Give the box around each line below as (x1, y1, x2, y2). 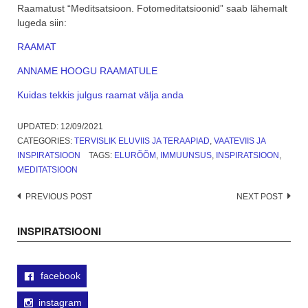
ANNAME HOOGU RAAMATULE (17, 65, 157, 77)
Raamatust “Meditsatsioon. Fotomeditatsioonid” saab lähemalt (17, 3, 287, 14)
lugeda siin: (17, 17, 67, 29)
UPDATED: (17, 122, 60, 132)
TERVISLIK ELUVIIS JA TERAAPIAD (74, 136, 210, 146)
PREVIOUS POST (25, 192, 92, 202)
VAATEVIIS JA (214, 136, 265, 146)
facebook (38, 270, 80, 282)
